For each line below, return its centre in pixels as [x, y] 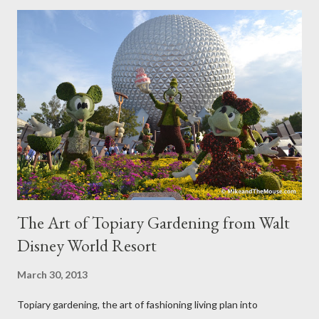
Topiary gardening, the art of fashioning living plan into [137, 304]
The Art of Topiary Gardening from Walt [153, 222]
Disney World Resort [87, 245]
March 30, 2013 [52, 274]
